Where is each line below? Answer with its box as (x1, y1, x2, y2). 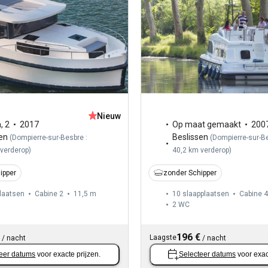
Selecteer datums (178, 250, 236, 259)
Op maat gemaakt (172, 119, 241, 129)
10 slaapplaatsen (172, 189, 229, 198)
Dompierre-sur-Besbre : (12, 133, 87, 142)
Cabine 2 (35, 189, 63, 198)
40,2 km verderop (172, 145, 229, 154)
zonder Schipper (163, 168, 217, 177)
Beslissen (172, 132, 208, 142)
